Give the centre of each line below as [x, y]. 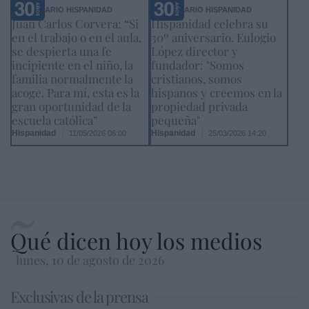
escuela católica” [55, 120]
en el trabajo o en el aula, [77, 38]
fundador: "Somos [197, 65]
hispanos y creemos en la [216, 93]
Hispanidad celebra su [209, 24]
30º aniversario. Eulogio [213, 38]
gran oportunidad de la [71, 107]
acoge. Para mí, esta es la [76, 93]
